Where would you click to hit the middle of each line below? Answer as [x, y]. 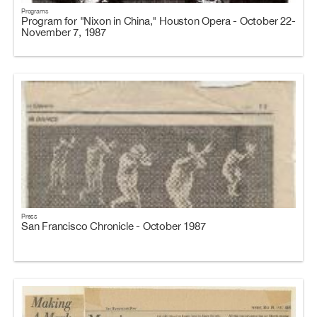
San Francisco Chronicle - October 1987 [114, 226]
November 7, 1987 [64, 32]
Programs [35, 11]
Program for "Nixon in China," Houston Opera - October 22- [158, 21]
